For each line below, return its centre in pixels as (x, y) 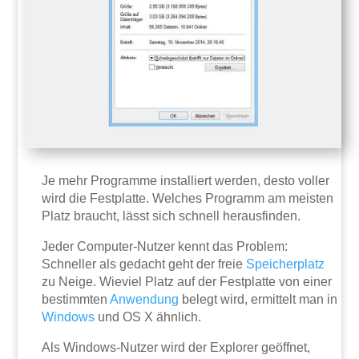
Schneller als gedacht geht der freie (144, 264)
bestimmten (76, 300)
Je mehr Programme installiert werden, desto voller (186, 181)
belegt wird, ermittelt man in (258, 300)
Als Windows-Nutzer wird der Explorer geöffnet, (176, 348)
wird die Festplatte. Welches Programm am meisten (188, 199)
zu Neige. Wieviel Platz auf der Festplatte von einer (187, 282)
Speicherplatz (286, 264)
